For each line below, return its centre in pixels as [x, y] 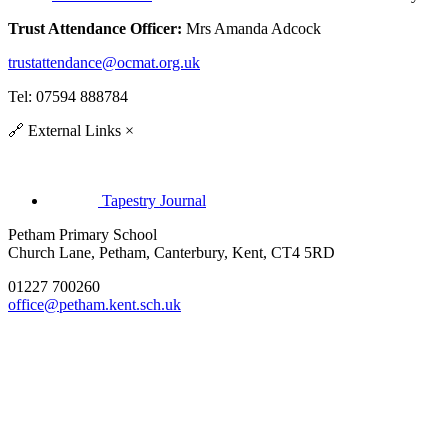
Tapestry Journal [154, 200]
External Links [72, 130]
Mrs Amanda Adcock [251, 28]
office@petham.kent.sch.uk [94, 304]
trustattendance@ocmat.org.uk [104, 62]
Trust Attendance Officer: [95, 28]
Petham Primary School [82, 234]
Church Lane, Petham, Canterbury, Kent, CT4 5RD [171, 252]
